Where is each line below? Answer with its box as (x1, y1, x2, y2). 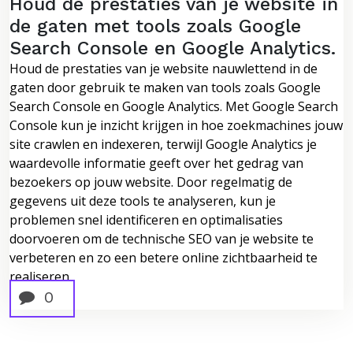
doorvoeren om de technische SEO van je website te (9, 229, 314, 247)
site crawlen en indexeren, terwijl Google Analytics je (9, 135, 317, 153)
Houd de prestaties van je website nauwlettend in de (9, 59, 318, 77)
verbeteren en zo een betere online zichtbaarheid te (9, 248, 318, 266)
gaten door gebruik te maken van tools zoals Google (9, 78, 321, 96)
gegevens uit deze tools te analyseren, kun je (9, 191, 276, 210)
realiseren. (9, 267, 72, 285)
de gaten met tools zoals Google (9, 14, 301, 37)
